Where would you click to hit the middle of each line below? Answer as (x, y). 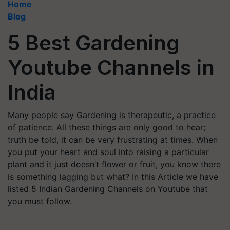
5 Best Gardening (94, 43)
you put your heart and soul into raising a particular (108, 152)
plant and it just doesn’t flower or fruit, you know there (114, 164)
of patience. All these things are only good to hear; (107, 127)
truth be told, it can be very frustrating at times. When (113, 140)
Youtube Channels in (111, 68)
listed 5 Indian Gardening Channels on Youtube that (108, 189)
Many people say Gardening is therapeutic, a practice (112, 115)
